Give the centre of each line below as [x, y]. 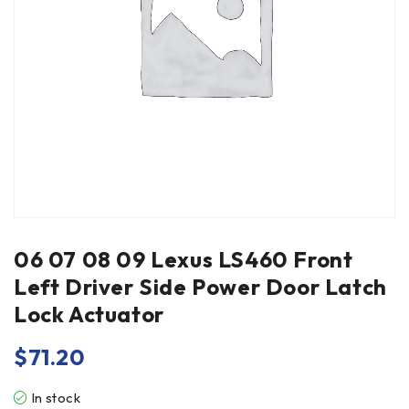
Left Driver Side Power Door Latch [200, 287]
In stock [56, 398]
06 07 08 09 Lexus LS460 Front [184, 259]
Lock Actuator [89, 314]
